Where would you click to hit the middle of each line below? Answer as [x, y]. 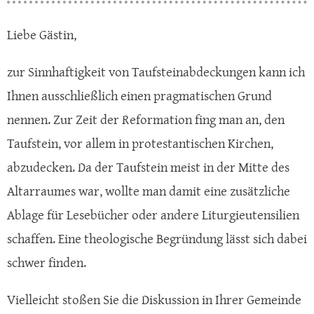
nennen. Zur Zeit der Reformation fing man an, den [146, 120]
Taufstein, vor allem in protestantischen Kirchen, [140, 143]
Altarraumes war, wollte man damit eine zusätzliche [149, 191]
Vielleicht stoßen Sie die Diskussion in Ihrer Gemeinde [154, 300]
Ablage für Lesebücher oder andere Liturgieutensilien [153, 215]
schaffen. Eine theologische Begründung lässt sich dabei [157, 239]
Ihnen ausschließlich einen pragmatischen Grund [139, 96]
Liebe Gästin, [42, 35]
